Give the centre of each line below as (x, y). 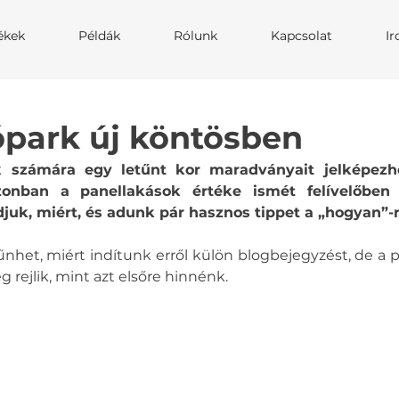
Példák (99, 36)
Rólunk (195, 36)
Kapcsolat (301, 36)
